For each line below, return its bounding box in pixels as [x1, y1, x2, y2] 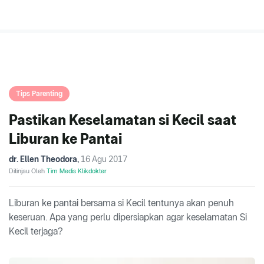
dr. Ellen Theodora [9, 154, 77, 164]
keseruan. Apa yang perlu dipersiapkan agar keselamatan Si [9, 212, 247, 223]
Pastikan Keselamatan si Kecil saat [9, 111, 236, 129]
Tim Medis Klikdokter [47, 167, 107, 176]
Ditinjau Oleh [9, 167, 47, 176]
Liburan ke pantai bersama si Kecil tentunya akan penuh [9, 197, 234, 209]
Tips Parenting [16, 90, 62, 98]
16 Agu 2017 [81, 154, 127, 164]
